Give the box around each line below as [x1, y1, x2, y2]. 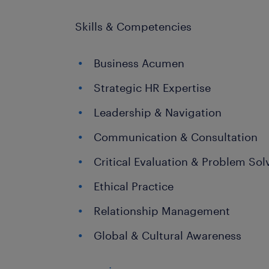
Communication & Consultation [94, 130, 258, 144]
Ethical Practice [94, 180, 174, 193]
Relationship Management [94, 204, 231, 217]
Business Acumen [94, 56, 185, 70]
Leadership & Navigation [94, 106, 222, 119]
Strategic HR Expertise [94, 81, 211, 94]
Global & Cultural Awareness [94, 229, 242, 242]
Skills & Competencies [75, 20, 192, 33]
